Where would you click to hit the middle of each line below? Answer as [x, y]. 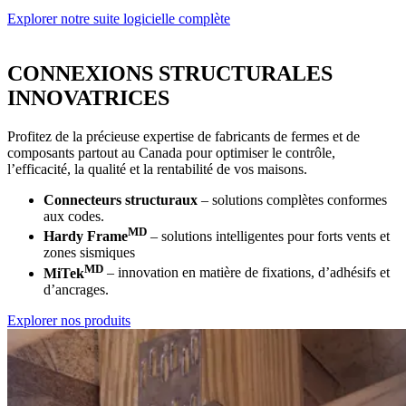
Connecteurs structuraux [121, 200]
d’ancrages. [76, 289]
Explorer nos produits [69, 320]
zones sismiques [89, 253]
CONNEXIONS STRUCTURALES [170, 74]
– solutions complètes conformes [292, 200]
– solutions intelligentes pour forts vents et [268, 237]
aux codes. [74, 217]
